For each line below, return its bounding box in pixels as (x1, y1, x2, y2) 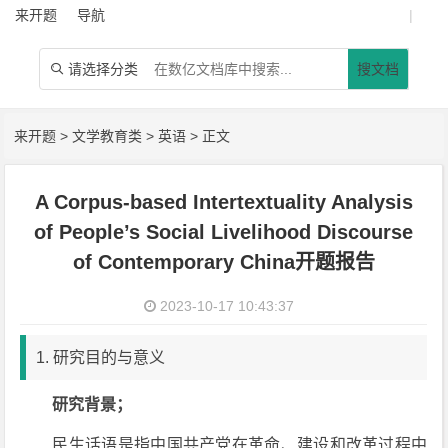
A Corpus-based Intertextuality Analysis (34, 191, 413, 213)
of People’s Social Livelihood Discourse (34, 221, 414, 243)
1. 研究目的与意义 (36, 349, 166, 366)
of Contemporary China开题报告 (72, 251, 375, 273)
